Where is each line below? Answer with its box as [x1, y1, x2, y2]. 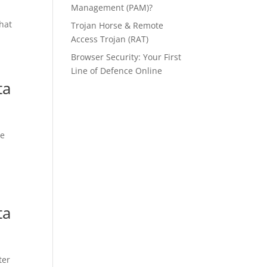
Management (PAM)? [71, 2, 153, 13]
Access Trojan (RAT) [71, 33, 149, 45]
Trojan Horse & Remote [71, 20, 164, 31]
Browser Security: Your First [71, 51, 182, 63]
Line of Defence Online [71, 65, 163, 76]
